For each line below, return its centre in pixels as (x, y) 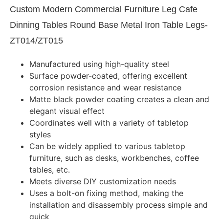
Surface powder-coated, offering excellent (108, 76)
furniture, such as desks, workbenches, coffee (114, 158)
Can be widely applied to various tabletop (107, 146)
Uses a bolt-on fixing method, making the (106, 193)
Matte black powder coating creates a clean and (119, 99)
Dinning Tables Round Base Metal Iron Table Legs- (109, 25)
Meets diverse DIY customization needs (103, 182)
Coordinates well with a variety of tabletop (109, 123)
